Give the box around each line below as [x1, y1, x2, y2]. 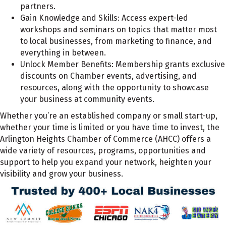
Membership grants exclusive [114, 60, 225, 70]
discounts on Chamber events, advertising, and [20, 71, 197, 81]
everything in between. [20, 48, 106, 58]
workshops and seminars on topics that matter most [20, 25, 217, 35]
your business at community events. [20, 94, 154, 104]
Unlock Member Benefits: [20, 60, 114, 70]
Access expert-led [120, 13, 188, 23]
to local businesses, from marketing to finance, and [20, 36, 212, 46]
